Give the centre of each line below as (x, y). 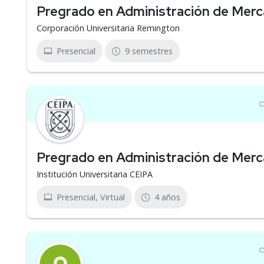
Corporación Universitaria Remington (108, 28)
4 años (167, 197)
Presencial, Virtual (91, 197)
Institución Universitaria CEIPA (95, 174)
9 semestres (149, 51)
